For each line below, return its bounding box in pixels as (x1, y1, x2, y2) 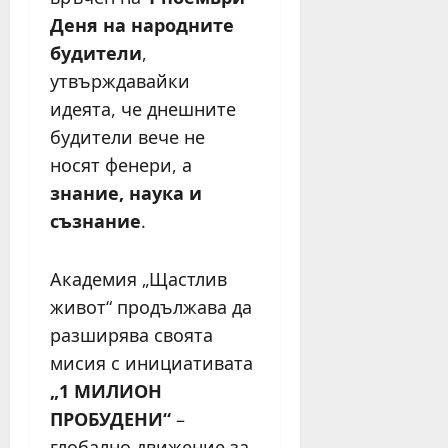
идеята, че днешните (50, 96, 236, 121)
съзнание (50, 208, 141, 233)
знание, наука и (50, 180, 202, 205)
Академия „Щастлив (50, 266, 227, 291)
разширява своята (50, 322, 213, 347)
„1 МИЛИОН (50, 378, 162, 403)
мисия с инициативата (50, 350, 253, 375)
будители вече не (50, 124, 205, 149)
